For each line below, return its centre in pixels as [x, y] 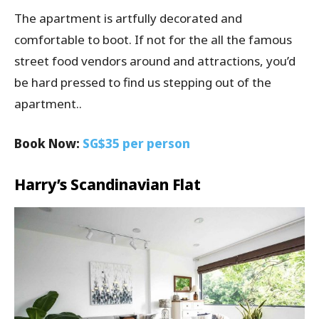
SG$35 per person [136, 144]
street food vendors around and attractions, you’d [155, 61]
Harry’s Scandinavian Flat [108, 185]
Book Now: [48, 144]
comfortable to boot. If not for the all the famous [153, 40]
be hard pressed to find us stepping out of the [143, 83]
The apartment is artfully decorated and [128, 19]
